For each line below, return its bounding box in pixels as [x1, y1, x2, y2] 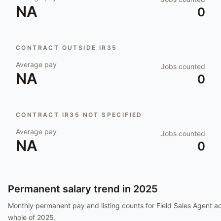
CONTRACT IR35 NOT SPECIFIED [16, 111, 143, 118]
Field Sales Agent [156, 201, 212, 210]
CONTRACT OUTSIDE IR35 [16, 44, 117, 51]
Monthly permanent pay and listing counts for [8, 201, 156, 210]
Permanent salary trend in [8, 183, 133, 195]
